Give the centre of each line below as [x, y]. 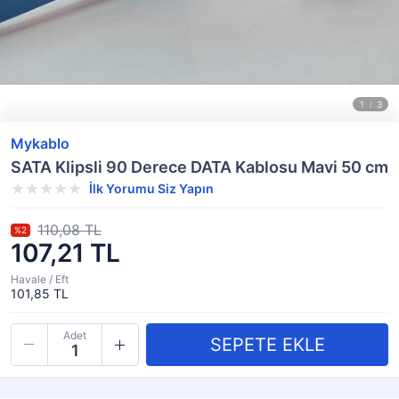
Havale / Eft [40, 279]
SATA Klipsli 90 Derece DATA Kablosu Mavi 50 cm [199, 167]
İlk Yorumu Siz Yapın [151, 188]
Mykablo [40, 143]
